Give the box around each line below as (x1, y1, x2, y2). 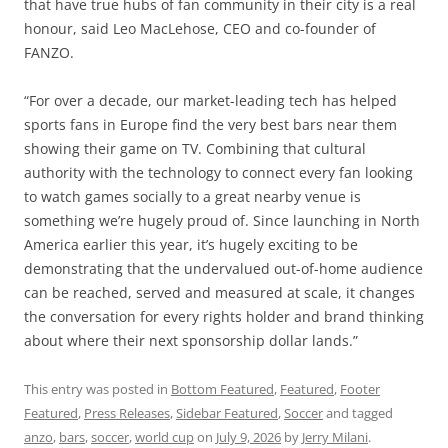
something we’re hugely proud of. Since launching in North (24, 210, 420, 230)
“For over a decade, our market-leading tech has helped (24, 90, 397, 110)
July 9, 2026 (216, 427, 281, 446)
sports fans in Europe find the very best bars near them (24, 114, 397, 134)
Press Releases (84, 403, 170, 422)
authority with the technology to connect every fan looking (24, 162, 413, 182)
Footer (340, 379, 380, 398)
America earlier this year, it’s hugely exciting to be (24, 234, 358, 254)
